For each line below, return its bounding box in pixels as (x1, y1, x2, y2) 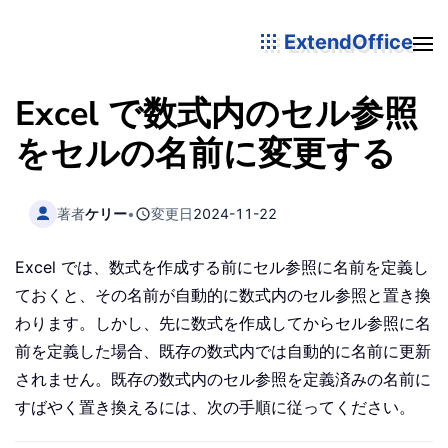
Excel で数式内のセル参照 (15, 91, 418, 137)
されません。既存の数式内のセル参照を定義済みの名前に (15, 369, 431, 390)
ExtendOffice (279, 29, 413, 54)
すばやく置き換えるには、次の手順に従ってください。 (15, 397, 415, 418)
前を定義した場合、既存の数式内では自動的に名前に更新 (15, 341, 431, 362)
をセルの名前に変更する (15, 131, 396, 177)
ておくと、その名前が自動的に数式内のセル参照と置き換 (15, 285, 431, 306)
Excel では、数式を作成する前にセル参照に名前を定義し (15, 257, 429, 278)
